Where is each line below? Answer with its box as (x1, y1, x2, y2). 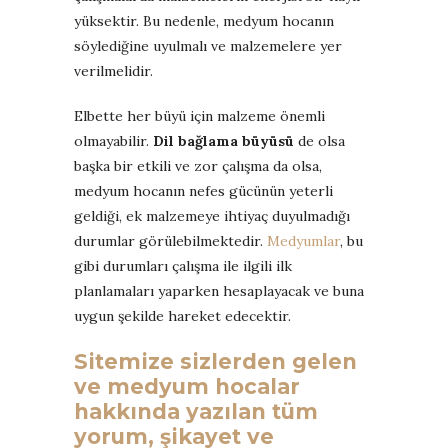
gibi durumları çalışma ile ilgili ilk (74, 256, 292, 275)
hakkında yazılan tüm (74, 398, 318, 424)
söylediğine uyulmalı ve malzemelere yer (74, 36, 342, 55)
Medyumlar (267, 231, 340, 250)
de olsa (298, 131, 345, 150)
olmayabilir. (74, 131, 153, 150)
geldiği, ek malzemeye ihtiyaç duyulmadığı (74, 206, 350, 225)
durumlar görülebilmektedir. (74, 231, 267, 250)
